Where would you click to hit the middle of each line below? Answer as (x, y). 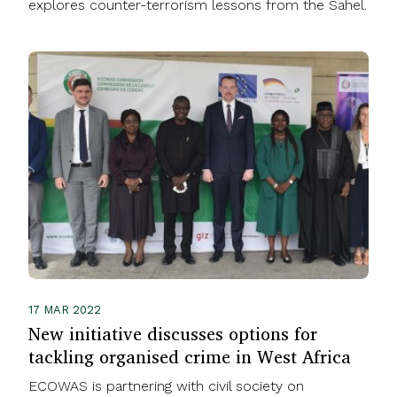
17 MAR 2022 (65, 309)
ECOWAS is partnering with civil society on (166, 385)
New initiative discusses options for (173, 333)
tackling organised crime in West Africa (190, 356)
